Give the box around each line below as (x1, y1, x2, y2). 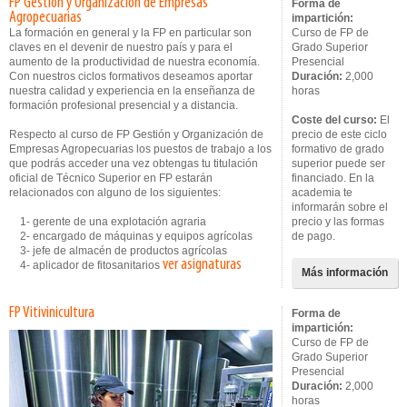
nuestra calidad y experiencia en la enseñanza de (9, 84, 255, 97)
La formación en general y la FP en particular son (9, 26, 252, 39)
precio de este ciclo (292, 128, 387, 141)
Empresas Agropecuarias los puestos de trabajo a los (9, 143, 272, 155)
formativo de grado (292, 143, 384, 155)
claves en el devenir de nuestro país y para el (9, 41, 233, 54)
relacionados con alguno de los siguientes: (9, 186, 221, 199)
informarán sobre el (292, 201, 388, 213)
